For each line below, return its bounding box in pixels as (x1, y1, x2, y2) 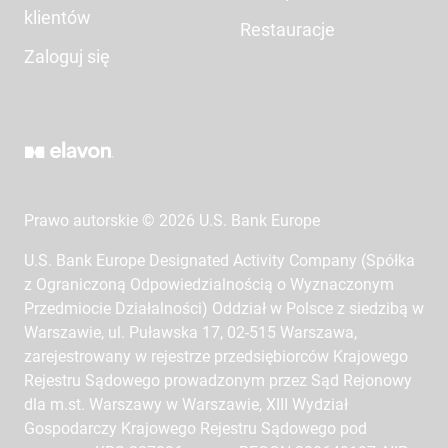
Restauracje (240, 19, 335, 40)
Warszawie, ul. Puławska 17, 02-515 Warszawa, (24, 323, 357, 342)
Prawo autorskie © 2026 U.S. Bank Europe (24, 211, 320, 230)
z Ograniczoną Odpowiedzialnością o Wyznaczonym (24, 275, 394, 294)
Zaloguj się (24, 46, 110, 67)
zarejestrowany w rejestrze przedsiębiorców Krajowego (24, 347, 408, 366)
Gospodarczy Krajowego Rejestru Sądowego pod (24, 419, 367, 438)
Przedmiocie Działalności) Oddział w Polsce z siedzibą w (24, 299, 424, 318)
